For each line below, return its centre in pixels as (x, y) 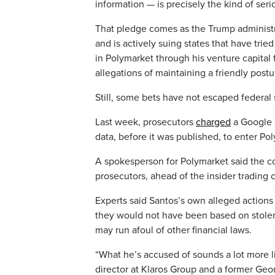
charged (213, 122)
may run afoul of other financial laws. (173, 230)
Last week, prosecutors (145, 122)
